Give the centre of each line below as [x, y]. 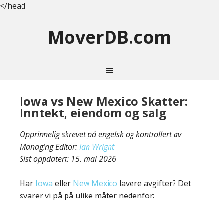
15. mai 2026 [94, 159]
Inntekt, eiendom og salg [93, 113]
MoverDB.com [109, 37]
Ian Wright [97, 147]
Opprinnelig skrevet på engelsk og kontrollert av [100, 134]
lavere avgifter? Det [154, 183]
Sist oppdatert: [45, 159]
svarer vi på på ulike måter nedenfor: [87, 196]
